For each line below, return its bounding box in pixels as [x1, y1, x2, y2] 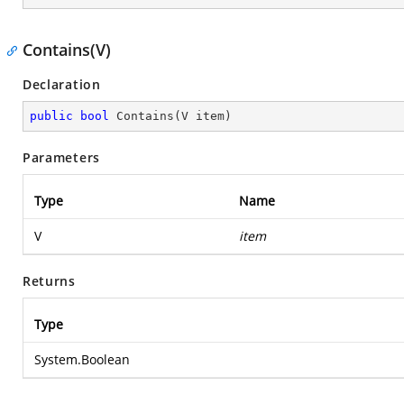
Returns [23, 272, 76, 289]
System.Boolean [34, 351, 130, 368]
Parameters [23, 149, 100, 166]
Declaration [23, 76, 101, 93]
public [30, 109, 73, 123]
